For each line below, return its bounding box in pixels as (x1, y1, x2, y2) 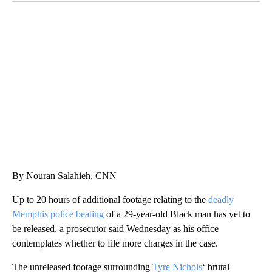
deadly (208, 194, 234, 205)
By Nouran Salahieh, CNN (12, 171, 117, 182)
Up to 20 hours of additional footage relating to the (12, 194, 208, 205)
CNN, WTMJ (22, 40, 63, 49)
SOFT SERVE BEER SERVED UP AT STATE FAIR (22, 26, 212, 39)
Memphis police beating (12, 209, 104, 220)
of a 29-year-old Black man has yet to (104, 209, 250, 220)
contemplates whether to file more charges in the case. (12, 238, 218, 249)
